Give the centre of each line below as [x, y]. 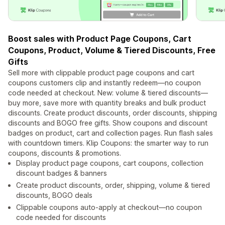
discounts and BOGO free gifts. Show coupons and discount [108, 123]
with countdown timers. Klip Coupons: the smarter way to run [108, 143]
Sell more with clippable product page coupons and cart [101, 73]
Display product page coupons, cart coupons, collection [110, 163]
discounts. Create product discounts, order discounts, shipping [113, 113]
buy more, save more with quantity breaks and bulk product [107, 103]
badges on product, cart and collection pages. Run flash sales [110, 133]
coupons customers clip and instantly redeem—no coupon [104, 83]
